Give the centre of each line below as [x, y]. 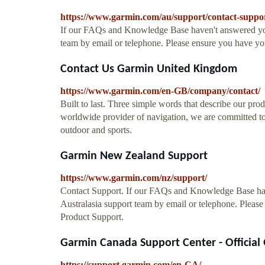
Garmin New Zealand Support [134, 156]
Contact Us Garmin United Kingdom [149, 69]
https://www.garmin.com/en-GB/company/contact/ [160, 91]
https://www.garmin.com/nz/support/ [134, 177]
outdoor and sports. [96, 130]
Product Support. [92, 216]
